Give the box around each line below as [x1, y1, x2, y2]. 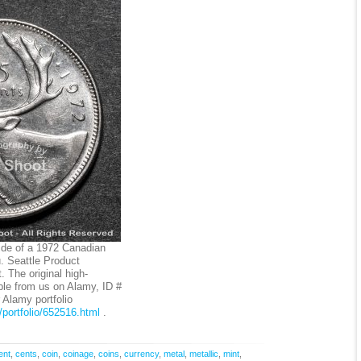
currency [123, 349, 159, 359]
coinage [62, 349, 93, 359]
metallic [189, 349, 218, 359]
